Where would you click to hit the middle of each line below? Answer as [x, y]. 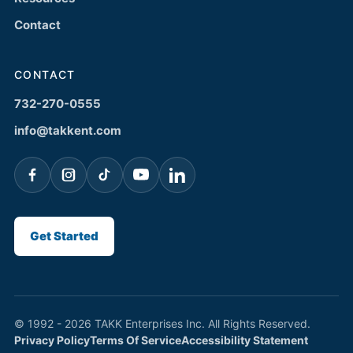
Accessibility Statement [245, 340]
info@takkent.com [68, 131]
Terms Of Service [136, 340]
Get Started [64, 236]
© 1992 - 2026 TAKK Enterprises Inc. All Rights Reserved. [162, 324]
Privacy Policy [52, 340]
